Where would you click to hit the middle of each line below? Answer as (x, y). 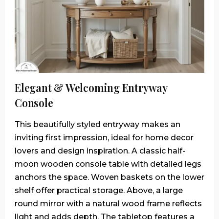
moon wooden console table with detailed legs (108, 164)
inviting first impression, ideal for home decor (104, 137)
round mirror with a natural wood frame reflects (108, 203)
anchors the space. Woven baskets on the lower (109, 177)
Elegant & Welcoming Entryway (91, 87)
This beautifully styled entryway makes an (98, 124)
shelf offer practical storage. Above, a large (99, 190)
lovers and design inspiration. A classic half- (100, 151)
